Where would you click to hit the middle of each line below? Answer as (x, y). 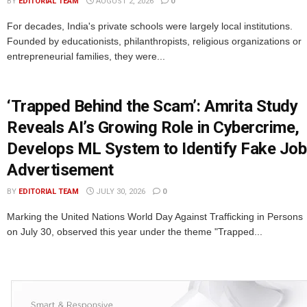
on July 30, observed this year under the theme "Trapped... (135, 232)
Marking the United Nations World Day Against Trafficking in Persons (155, 217)
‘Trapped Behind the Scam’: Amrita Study (152, 107)
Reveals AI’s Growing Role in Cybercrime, (153, 128)
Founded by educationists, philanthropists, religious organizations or (154, 41)
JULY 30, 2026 (120, 192)
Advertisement (60, 170)
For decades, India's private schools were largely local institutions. (150, 26)
